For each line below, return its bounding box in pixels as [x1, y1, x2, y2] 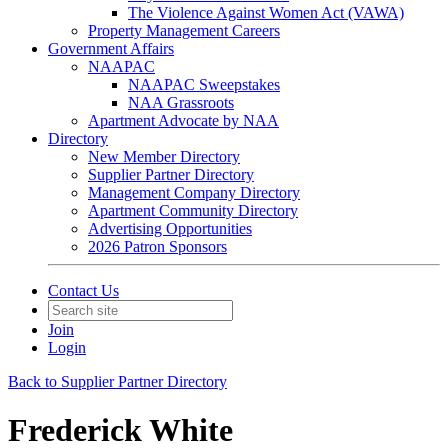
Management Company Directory [88, 184, 300, 201]
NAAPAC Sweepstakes [128, 76, 280, 93]
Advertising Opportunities [88, 220, 252, 237]
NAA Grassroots [128, 94, 234, 111]
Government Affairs [48, 40, 174, 57]
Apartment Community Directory [88, 202, 298, 219]
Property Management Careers [88, 22, 280, 39]
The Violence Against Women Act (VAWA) [128, 4, 404, 21]
